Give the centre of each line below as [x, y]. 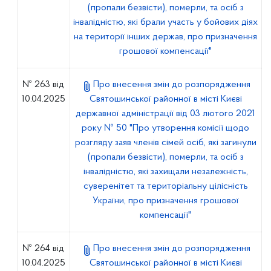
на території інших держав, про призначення [166, 37]
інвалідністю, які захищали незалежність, [165, 172]
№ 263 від [44, 85]
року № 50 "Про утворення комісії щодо [166, 128]
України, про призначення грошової [165, 201]
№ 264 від [44, 249]
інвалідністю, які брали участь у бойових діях [166, 22]
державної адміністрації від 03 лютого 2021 [166, 114]
